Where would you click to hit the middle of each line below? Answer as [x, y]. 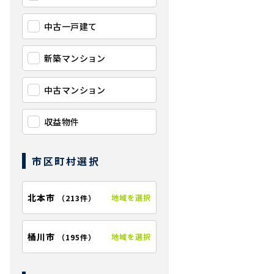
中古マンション [75, 90]
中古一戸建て [71, 26]
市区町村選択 [66, 161]
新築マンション [75, 58]
